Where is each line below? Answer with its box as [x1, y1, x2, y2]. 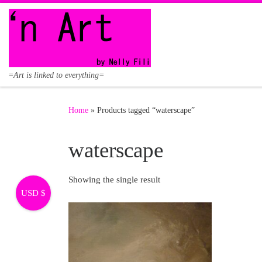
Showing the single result [68, 174, 160, 184]
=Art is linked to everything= [8, 71, 105, 80]
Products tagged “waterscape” [97, 105, 195, 115]
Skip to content [16, 11, 73, 20]
